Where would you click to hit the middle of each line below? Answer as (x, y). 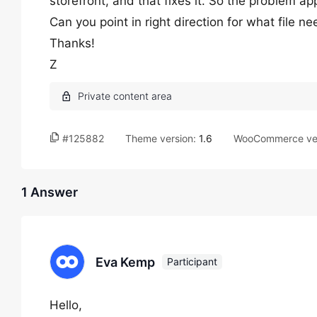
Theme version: (162, 138)
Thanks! (72, 43)
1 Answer (50, 192)
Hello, (66, 305)
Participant (192, 261)
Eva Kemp (125, 262)
